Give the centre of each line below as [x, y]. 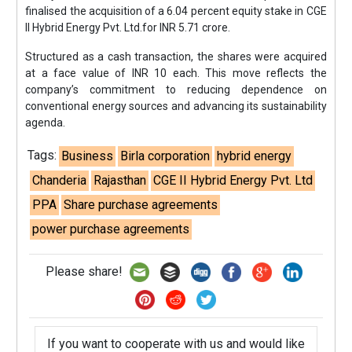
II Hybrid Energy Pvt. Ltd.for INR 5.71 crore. [128, 27]
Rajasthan [120, 180]
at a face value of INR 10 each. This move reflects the [176, 73]
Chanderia [60, 180]
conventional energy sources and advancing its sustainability [176, 106]
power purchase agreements [111, 229]
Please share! [85, 271]
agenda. [46, 123]
